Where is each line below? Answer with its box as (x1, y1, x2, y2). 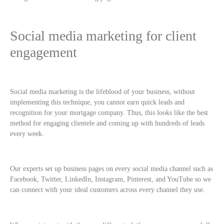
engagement (10, 44, 77, 60)
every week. (10, 129, 44, 137)
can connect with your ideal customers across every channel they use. (10, 186, 207, 194)
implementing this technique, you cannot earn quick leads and (10, 98, 184, 106)
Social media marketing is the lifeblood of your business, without (10, 87, 195, 95)
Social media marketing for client (10, 28, 196, 44)
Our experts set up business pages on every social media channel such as (10, 165, 213, 173)
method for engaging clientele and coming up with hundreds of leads (10, 119, 204, 127)
